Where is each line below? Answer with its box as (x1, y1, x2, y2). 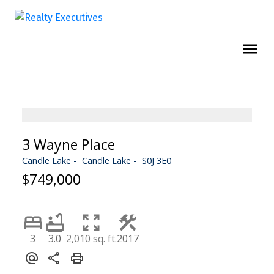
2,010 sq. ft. (65, 231, 117, 245)
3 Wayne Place (21, 134, 115, 154)
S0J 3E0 (141, 154, 171, 166)
